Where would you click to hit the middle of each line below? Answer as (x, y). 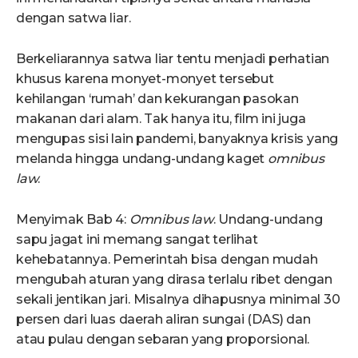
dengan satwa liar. (74, 18)
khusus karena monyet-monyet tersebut (145, 79)
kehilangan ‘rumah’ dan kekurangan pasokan (157, 99)
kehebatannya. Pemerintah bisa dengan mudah (167, 260)
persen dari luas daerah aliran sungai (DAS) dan (163, 320)
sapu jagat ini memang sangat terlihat (137, 240)
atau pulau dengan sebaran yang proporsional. (163, 340)
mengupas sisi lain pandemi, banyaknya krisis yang (177, 139)
